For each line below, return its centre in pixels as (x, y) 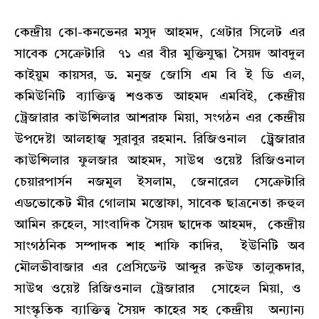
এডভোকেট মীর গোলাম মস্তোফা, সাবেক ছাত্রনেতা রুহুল (159, 204)
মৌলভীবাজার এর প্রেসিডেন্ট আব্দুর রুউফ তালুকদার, (159, 268)
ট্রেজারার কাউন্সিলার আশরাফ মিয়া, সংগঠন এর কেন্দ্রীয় (159, 119)
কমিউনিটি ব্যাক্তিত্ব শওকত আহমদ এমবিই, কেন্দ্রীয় (159, 97)
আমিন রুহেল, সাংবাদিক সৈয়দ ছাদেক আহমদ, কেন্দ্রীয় (159, 225)
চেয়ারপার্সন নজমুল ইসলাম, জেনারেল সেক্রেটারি (159, 183)
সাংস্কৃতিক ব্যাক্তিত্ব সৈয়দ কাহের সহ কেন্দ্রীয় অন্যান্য (159, 311)
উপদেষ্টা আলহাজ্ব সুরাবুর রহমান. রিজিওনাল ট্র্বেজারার (159, 140)
